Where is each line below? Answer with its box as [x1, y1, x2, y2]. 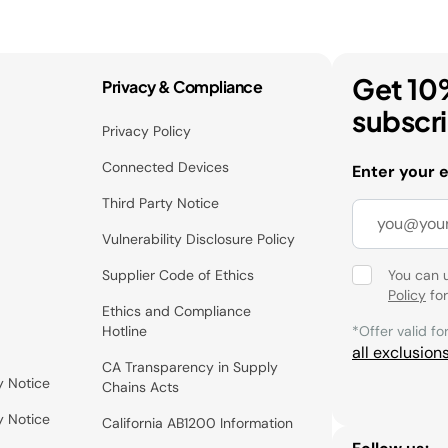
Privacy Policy [102, 121, 192, 140]
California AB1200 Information [102, 413, 294, 432]
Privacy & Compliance [102, 75, 263, 97]
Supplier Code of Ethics [102, 265, 255, 284]
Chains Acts [102, 377, 180, 396]
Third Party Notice [102, 193, 220, 212]
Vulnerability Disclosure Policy [102, 229, 296, 248]
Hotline [102, 321, 148, 340]
